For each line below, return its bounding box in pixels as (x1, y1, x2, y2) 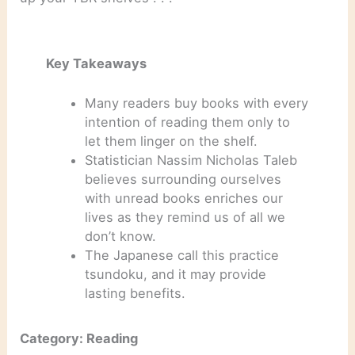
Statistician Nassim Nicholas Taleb (85, 152, 298, 169)
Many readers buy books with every (85, 95, 309, 112)
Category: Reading (20, 330, 139, 347)
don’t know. (85, 228, 161, 245)
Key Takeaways (46, 55, 147, 72)
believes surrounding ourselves (85, 171, 282, 188)
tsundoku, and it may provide (85, 266, 267, 283)
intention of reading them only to (85, 114, 291, 131)
